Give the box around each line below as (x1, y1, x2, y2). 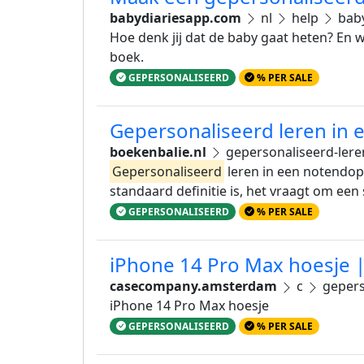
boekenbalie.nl (110, 142, 206, 161)
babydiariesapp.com (110, 8, 241, 27)
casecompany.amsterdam (110, 276, 277, 295)
